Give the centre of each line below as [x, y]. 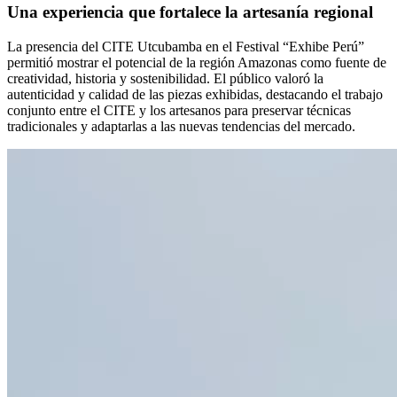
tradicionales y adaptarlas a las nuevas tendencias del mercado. [181, 127]
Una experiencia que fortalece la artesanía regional [190, 12]
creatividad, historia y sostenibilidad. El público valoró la [165, 79]
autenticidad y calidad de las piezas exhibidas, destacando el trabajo [195, 95]
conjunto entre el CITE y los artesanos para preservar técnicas [179, 111]
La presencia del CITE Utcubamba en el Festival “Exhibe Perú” [186, 47]
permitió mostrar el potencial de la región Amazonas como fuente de [197, 63]
